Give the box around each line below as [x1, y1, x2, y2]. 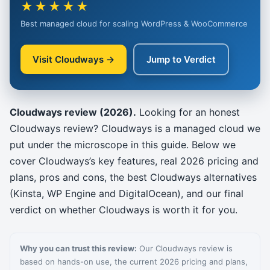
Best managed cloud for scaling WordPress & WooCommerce [20, 19, 248, 28]
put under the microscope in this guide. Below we [10, 139, 236, 151]
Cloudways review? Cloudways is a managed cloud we [10, 122, 260, 134]
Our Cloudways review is [137, 243, 233, 253]
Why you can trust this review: [20, 243, 137, 253]
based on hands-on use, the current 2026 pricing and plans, [20, 257, 248, 266]
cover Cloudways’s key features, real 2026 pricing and [10, 155, 259, 167]
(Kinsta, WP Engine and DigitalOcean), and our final [10, 187, 243, 199]
